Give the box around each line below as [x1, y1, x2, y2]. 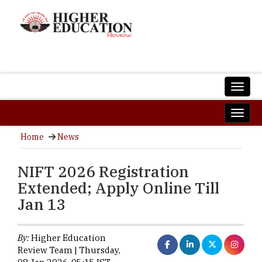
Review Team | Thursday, [18, 244, 120, 256]
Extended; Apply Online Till [18, 178, 219, 198]
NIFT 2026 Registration [18, 161, 189, 181]
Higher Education [29, 232, 106, 243]
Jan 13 [18, 194, 66, 214]
